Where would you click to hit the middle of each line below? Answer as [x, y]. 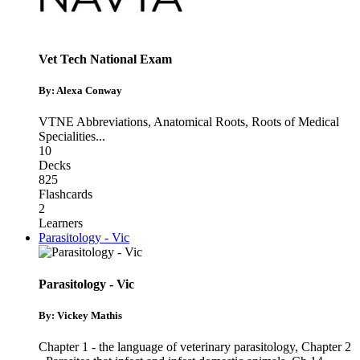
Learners [61, 223]
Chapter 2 [326, 346]
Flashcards [65, 194]
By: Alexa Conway [80, 91]
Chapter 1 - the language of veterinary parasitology [167, 346]
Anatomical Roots [199, 122]
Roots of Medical [295, 122]
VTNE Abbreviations [93, 122]
